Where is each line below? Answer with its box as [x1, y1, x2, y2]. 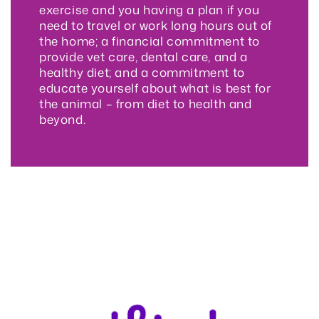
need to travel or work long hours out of [39, 16, 273, 33]
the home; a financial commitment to [39, 31, 261, 49]
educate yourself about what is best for [39, 78, 271, 96]
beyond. [39, 110, 86, 127]
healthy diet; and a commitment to [39, 63, 245, 80]
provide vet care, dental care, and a [39, 47, 248, 65]
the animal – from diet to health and [39, 94, 252, 112]
